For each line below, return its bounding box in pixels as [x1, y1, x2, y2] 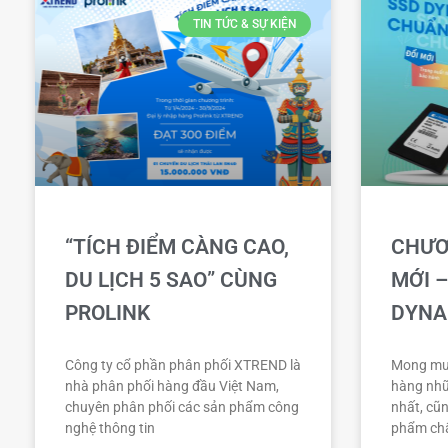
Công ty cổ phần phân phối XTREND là [65, 357, 301, 374]
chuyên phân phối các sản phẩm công [65, 399, 299, 416]
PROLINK [65, 301, 150, 326]
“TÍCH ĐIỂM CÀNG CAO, [65, 235, 289, 260]
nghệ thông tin [65, 420, 155, 437]
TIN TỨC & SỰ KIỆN [192, 17, 297, 32]
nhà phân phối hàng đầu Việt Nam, [65, 378, 279, 395]
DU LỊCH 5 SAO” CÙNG [65, 268, 277, 293]
